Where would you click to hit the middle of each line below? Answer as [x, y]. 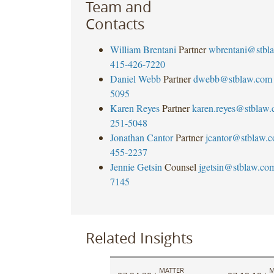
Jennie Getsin [136, 166]
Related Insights [139, 238]
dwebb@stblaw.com [232, 78]
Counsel [180, 166]
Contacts [115, 24]
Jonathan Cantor [141, 137]
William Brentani [143, 49]
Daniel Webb [135, 78]
